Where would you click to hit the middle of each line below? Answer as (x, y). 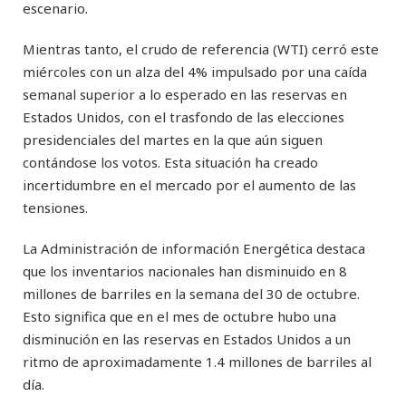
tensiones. (55, 207)
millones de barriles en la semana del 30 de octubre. (191, 293)
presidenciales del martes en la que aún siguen (173, 139)
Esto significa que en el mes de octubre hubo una (179, 316)
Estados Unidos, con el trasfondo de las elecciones (184, 116)
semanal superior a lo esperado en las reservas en (185, 94)
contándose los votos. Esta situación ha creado (170, 162)
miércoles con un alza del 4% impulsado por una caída (195, 71)
